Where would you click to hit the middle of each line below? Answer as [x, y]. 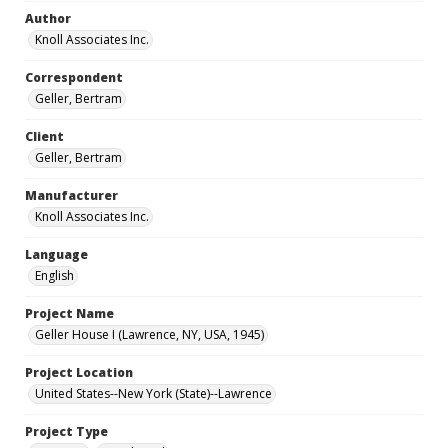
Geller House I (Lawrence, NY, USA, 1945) [149, 334]
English [54, 275]
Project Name [69, 313]
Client [44, 136]
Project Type [66, 431]
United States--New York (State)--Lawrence [153, 393]
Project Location [79, 372]
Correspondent [74, 77]
